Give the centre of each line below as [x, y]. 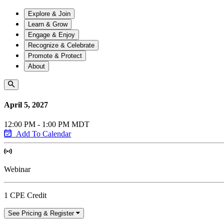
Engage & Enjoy [51, 34]
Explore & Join [49, 13]
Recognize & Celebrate [61, 45]
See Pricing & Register [41, 213]
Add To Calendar [43, 134]
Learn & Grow [48, 24]
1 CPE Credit [25, 195]
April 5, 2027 [26, 104]
